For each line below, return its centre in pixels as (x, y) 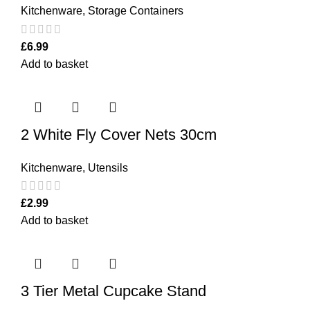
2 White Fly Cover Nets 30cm (119, 134)
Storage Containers (136, 11)
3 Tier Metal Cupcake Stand (113, 291)
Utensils (108, 167)
